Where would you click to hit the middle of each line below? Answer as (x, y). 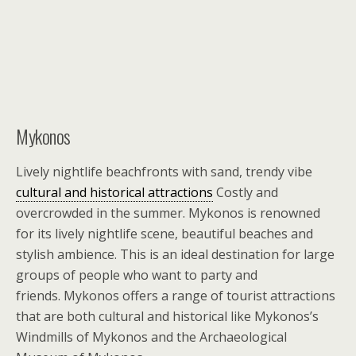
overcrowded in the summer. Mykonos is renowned (168, 213)
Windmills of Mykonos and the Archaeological (151, 337)
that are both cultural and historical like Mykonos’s (167, 316)
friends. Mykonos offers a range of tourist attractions (176, 295)
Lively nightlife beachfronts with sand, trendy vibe (164, 171)
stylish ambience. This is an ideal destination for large (175, 254)
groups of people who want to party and (137, 275)
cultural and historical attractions (114, 192)
